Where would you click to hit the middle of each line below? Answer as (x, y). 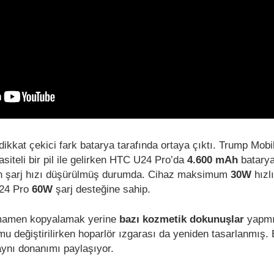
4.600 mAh (214, 160)
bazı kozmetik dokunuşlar (182, 219)
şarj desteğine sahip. (103, 189)
